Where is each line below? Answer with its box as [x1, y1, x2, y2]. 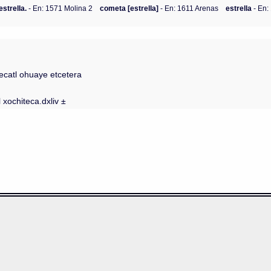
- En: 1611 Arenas [158, 4, 219, 12]
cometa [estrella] [100, 4, 159, 12]
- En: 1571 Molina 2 [27, 4, 93, 12]
